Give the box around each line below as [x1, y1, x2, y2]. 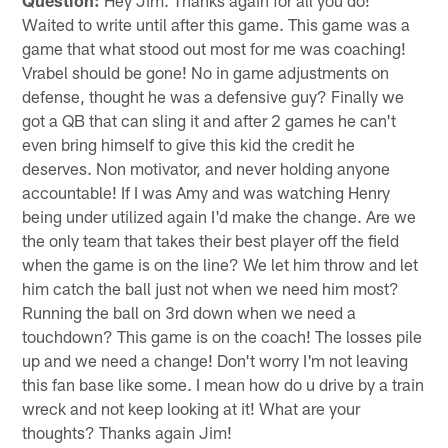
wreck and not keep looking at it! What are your [22, 397, 361, 418]
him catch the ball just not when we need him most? [22, 277, 400, 298]
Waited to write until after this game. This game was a [22, 13, 411, 34]
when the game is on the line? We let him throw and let [22, 253, 419, 274]
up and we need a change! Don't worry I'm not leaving [22, 349, 409, 370]
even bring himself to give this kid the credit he [22, 133, 356, 154]
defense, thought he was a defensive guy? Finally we [22, 85, 405, 106]
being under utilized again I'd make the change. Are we [22, 205, 417, 226]
